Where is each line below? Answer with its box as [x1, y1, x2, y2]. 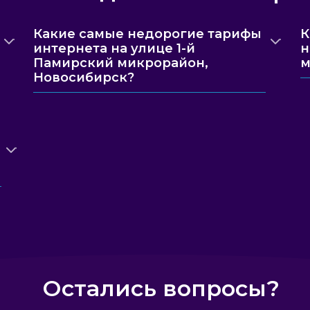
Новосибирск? [33, 70, 135, 85]
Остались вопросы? [42, 275, 280, 302]
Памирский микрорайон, [33, 55, 209, 71]
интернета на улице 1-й [33, 41, 196, 56]
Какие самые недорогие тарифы [33, 26, 262, 42]
